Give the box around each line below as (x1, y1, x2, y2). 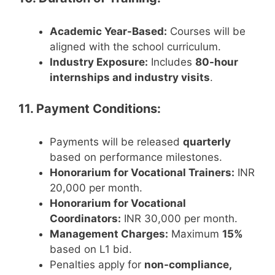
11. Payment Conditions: (18, 101, 161, 116)
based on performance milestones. (50, 150, 222, 163)
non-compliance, (144, 258, 231, 271)
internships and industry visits (50, 71, 210, 84)
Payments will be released (50, 135, 183, 148)
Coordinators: (50, 212, 121, 225)
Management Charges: (50, 227, 168, 240)
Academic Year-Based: (50, 25, 167, 38)
